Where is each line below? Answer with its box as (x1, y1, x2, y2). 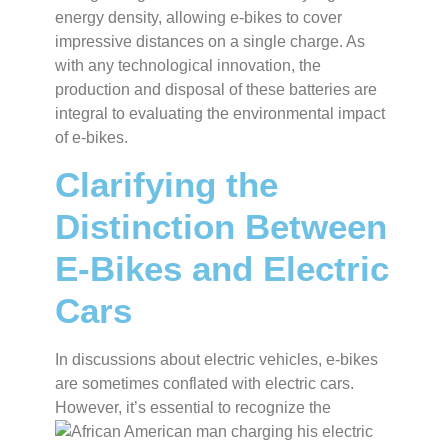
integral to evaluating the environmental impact (55, 104, 385, 122)
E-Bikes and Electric (55, 248, 389, 288)
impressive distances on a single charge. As (55, 32, 365, 50)
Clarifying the (55, 164, 278, 204)
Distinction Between (55, 206, 387, 246)
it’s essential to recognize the (126, 398, 331, 416)
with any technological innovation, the (55, 56, 321, 74)
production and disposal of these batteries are (55, 80, 377, 98)
